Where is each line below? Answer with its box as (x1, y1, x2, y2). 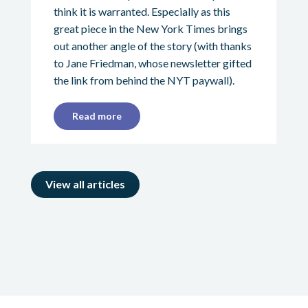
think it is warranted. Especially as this (53, 4, 230, 18)
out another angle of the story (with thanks (53, 38, 252, 52)
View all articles (45, 177, 125, 190)
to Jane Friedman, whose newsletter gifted (53, 56, 252, 69)
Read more (71, 109, 122, 122)
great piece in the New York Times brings (53, 21, 247, 35)
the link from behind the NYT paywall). (53, 73, 234, 87)
